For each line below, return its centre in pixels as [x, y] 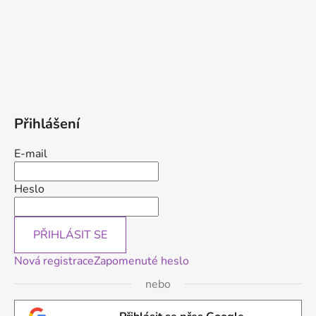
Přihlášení [47, 123]
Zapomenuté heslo [141, 261]
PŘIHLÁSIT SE [70, 235]
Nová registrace [54, 261]
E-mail [31, 153]
